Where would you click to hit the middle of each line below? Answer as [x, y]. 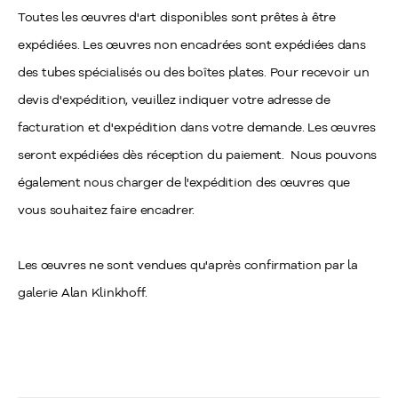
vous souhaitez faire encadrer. [108, 210]
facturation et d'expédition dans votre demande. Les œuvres [197, 127]
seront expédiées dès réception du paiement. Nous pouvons [198, 155]
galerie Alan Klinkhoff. [83, 292]
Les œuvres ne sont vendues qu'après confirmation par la [188, 265]
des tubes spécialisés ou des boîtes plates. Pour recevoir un [194, 72]
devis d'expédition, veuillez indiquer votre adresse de [174, 99]
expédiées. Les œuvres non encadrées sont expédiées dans [192, 44]
